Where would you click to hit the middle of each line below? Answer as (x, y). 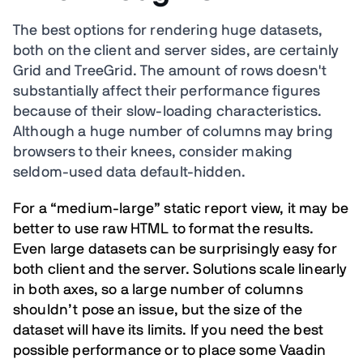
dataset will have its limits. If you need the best (169, 331)
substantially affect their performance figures (167, 92)
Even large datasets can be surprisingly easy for (175, 250)
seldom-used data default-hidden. (130, 173)
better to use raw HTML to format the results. (164, 229)
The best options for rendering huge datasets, (168, 31)
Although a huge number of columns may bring (173, 132)
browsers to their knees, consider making (153, 152)
